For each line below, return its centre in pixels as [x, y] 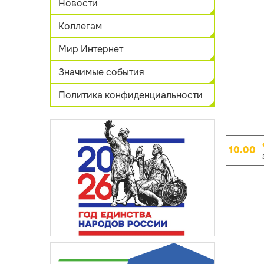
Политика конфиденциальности [130, 95]
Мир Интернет [90, 49]
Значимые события [101, 72]
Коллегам [80, 26]
